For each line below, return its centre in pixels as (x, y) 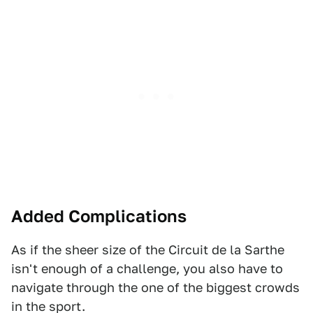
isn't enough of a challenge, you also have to (147, 269)
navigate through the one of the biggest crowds (155, 287)
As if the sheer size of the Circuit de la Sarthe (148, 250)
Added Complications (99, 216)
